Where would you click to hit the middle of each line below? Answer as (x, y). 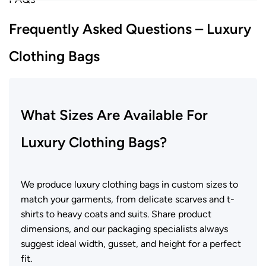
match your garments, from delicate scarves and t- (128, 199)
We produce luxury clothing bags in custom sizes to (129, 184)
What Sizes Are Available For (114, 115)
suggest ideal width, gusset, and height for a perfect (131, 243)
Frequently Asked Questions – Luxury (130, 28)
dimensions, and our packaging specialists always (124, 229)
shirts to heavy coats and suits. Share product (116, 214)
